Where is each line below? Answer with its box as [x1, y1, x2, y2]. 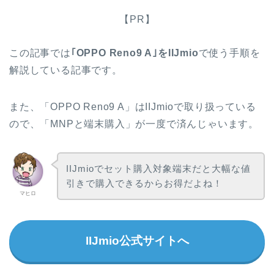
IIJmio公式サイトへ [85, 234, 189, 247]
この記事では [9, 47, 71, 58]
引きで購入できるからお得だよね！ [65, 177, 223, 188]
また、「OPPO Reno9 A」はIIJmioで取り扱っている [9, 101, 256, 112]
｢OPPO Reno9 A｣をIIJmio [70, 47, 199, 58]
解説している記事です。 [9, 64, 122, 75]
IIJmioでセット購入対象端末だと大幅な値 [65, 163, 251, 174]
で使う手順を [198, 47, 261, 58]
